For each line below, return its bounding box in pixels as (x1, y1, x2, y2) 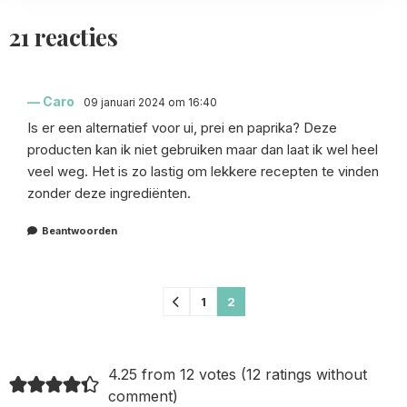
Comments (8, 285, 154, 325)
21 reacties (9, 20, 118, 53)
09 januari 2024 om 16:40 (84, 94, 217, 109)
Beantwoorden (42, 223, 117, 237)
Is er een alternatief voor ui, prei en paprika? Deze (27, 118, 337, 136)
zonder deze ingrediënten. (27, 184, 191, 202)
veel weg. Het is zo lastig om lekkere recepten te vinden (27, 162, 379, 180)
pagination (8, 325, 155, 365)
